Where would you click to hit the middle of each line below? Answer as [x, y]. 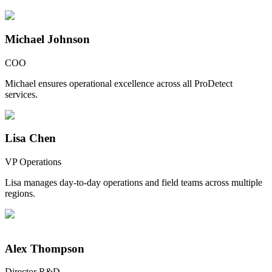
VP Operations [33, 161]
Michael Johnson [47, 39]
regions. [20, 193]
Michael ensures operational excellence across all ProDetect [119, 83]
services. [21, 94]
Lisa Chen [30, 138]
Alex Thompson [45, 248]
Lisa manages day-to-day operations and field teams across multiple [134, 182]
